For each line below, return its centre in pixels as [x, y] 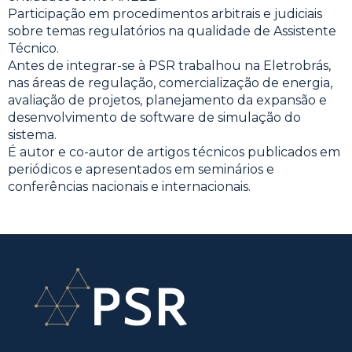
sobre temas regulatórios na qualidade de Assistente [172, 31]
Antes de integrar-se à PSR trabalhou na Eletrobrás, [169, 66]
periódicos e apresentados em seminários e [141, 170]
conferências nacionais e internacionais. [129, 187]
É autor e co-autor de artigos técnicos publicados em [174, 152]
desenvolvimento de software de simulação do [154, 118]
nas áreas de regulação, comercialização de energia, [170, 83]
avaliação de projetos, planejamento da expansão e [167, 101]
